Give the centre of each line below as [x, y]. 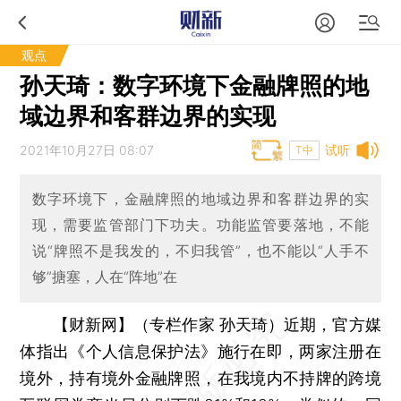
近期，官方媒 [333, 324]
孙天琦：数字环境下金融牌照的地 [195, 85]
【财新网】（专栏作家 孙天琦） [168, 324]
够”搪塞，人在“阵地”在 [104, 277]
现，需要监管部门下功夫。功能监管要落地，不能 [200, 225]
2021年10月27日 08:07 [87, 150]
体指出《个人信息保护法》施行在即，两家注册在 [200, 351]
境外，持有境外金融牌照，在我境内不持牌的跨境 [200, 378]
